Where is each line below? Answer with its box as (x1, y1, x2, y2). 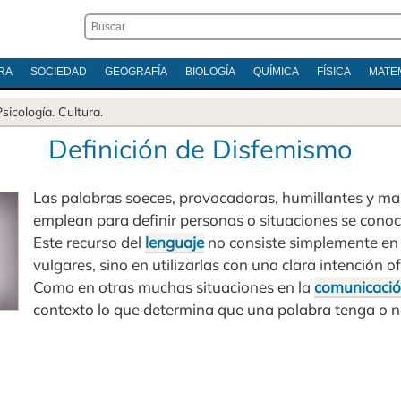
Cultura (58, 104, 100, 120)
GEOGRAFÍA (104, 65, 167, 78)
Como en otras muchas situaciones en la (33, 277, 314, 296)
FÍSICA (316, 65, 351, 78)
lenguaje (145, 233, 204, 252)
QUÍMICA (252, 65, 299, 78)
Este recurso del (33, 233, 145, 252)
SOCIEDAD (30, 65, 87, 78)
